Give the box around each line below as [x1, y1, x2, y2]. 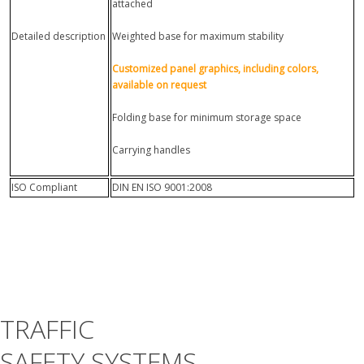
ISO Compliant [11, 180, 77, 195]
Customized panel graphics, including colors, [112, 62, 318, 76]
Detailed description [11, 29, 106, 44]
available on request [112, 78, 206, 93]
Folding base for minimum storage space [112, 110, 301, 125]
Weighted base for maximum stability [112, 29, 284, 44]
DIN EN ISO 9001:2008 [112, 180, 212, 195]
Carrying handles [112, 143, 190, 158]
